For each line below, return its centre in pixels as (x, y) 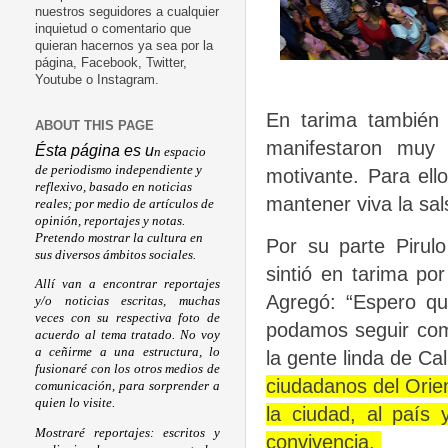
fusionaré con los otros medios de (127, 369)
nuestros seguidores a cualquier (127, 12)
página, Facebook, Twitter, (111, 63)
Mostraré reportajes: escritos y (127, 432)
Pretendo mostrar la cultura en (119, 237)
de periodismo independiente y (118, 169)
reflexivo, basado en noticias (113, 186)
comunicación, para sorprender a (127, 386)
